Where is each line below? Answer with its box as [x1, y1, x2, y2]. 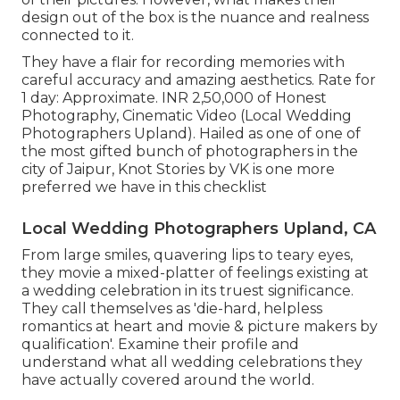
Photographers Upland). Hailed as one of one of [21, 124, 361, 142]
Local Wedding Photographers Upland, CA [21, 218, 376, 238]
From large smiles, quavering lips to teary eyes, [21, 246, 353, 263]
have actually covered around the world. [21, 371, 314, 388]
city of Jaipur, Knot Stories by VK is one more [21, 160, 335, 178]
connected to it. [21, 26, 134, 44]
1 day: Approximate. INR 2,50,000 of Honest [21, 88, 327, 106]
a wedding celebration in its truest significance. [21, 281, 354, 299]
